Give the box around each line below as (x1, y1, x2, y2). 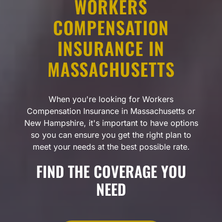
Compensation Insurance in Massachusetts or (27, 106, 195, 116)
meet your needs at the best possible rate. (32, 141, 190, 152)
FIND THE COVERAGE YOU (36, 160, 186, 182)
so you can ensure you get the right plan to (31, 129, 191, 140)
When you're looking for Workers (49, 94, 173, 104)
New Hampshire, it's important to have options (24, 117, 198, 128)
